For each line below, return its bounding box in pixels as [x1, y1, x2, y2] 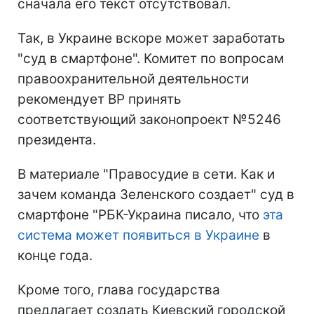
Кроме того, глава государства [18, 282, 220, 299]
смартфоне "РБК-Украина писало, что [18, 207, 263, 224]
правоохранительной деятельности [18, 71, 249, 88]
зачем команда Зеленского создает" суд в [18, 186, 294, 203]
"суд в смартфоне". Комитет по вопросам [18, 50, 284, 67]
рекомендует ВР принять [18, 91, 182, 108]
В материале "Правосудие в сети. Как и [18, 166, 275, 183]
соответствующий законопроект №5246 [18, 111, 281, 128]
